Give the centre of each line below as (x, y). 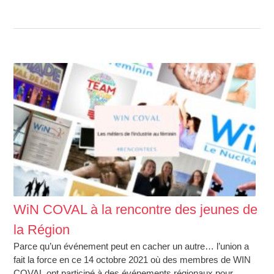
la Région (42, 229)
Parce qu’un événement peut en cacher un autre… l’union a (131, 246)
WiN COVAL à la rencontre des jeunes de (136, 209)
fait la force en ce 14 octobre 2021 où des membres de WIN (132, 259)
